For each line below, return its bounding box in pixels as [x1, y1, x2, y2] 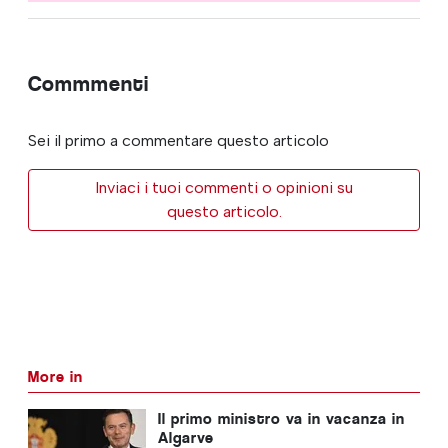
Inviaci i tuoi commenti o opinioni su [95, 177, 353, 197]
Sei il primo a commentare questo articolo [28, 130, 329, 150]
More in [28, 366, 83, 386]
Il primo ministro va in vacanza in [157, 408, 405, 428]
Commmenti [28, 70, 149, 96]
